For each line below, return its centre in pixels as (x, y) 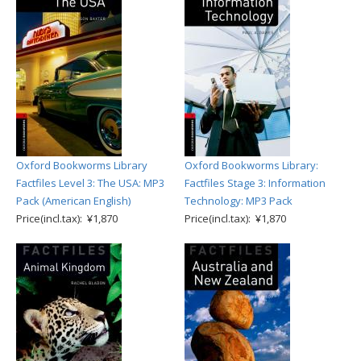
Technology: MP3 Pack (239, 201)
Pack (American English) (73, 201)
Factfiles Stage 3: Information (255, 183)
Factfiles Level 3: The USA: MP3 (90, 183)
